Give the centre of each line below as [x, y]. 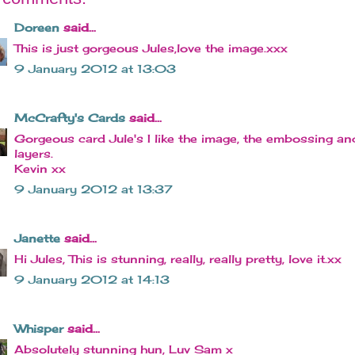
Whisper [39, 329]
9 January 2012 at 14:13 [92, 280]
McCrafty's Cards [70, 118]
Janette [37, 239]
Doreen [37, 28]
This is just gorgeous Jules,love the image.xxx [151, 48]
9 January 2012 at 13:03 [95, 69]
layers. [34, 154]
